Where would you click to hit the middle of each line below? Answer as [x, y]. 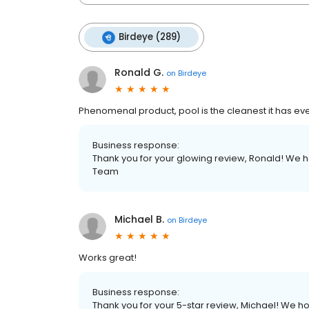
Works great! [108, 258]
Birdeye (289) [150, 37]
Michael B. [139, 219]
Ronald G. [139, 72]
